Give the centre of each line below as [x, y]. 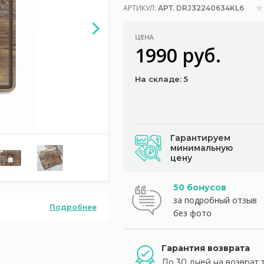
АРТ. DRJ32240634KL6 [201, 8]
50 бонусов [200, 187]
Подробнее [73, 207]
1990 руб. [178, 55]
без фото [192, 213]
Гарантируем [200, 138]
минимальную [202, 148]
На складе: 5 [161, 79]
